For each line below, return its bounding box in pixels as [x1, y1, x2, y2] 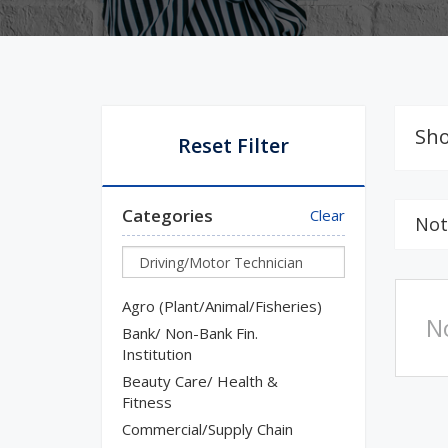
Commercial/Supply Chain [122, 419, 293, 439]
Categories [122, 204, 213, 227]
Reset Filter [177, 132, 289, 159]
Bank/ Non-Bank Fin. [122, 323, 258, 343]
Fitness [122, 392, 172, 412]
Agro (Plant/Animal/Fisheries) [122, 296, 322, 316]
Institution [122, 344, 192, 364]
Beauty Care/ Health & [122, 371, 278, 391]
